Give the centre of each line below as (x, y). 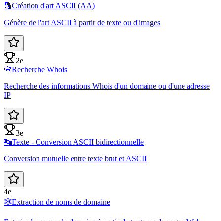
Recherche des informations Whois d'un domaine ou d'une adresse (107, 86)
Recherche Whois (39, 70)
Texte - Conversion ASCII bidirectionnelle (78, 142)
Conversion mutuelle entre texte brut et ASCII (75, 159)
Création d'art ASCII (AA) (53, 6)
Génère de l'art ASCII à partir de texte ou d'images (82, 23)
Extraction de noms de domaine (61, 202)
